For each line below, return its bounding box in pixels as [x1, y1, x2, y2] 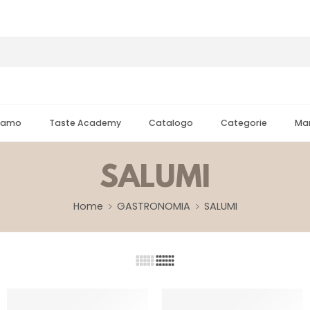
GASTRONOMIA [116, 199, 190, 213]
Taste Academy [49, 117, 121, 129]
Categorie [221, 117, 267, 129]
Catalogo [149, 117, 193, 129]
